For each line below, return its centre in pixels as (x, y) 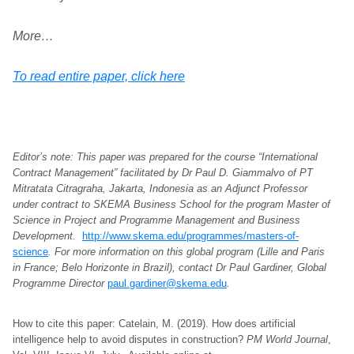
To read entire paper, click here (99, 76)
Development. (47, 236)
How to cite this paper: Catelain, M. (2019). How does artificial (154, 324)
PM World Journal (287, 339)
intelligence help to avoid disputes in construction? (130, 339)
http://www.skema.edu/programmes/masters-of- (190, 236)
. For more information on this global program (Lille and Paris (186, 252)
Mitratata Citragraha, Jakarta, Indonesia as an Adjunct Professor (160, 188)
